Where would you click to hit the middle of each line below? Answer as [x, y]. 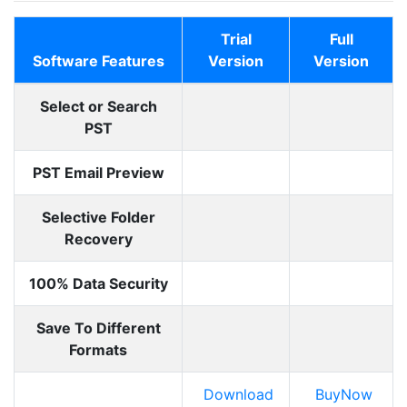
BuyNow [343, 395]
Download [238, 395]
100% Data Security [98, 284]
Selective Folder [98, 218]
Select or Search [98, 107]
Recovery [98, 239]
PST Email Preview [98, 173]
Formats [98, 350]
